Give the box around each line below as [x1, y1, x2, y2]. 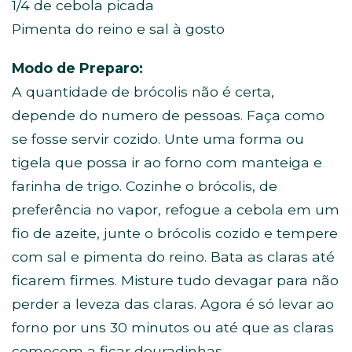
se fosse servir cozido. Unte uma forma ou [12, 130, 304, 147]
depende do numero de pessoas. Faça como [12, 107, 324, 123]
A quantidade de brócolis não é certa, [12, 83, 274, 100]
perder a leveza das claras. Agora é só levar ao [12, 295, 334, 312]
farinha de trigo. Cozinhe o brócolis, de [12, 178, 277, 194]
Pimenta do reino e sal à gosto [12, 20, 225, 37]
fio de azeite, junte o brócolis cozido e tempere [12, 225, 338, 241]
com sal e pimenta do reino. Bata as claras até [12, 248, 335, 265]
